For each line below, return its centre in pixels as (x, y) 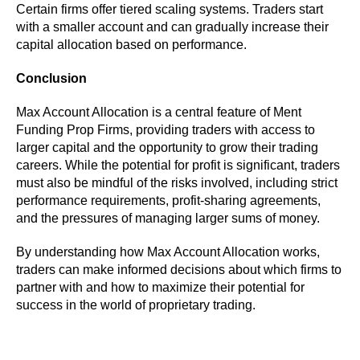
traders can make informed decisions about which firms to (179, 269)
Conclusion (51, 78)
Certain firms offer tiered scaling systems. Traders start (170, 9)
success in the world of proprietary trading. (136, 305)
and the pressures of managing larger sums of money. (168, 218)
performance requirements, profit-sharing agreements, (168, 200)
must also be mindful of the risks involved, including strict (177, 182)
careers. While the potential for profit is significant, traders (178, 165)
